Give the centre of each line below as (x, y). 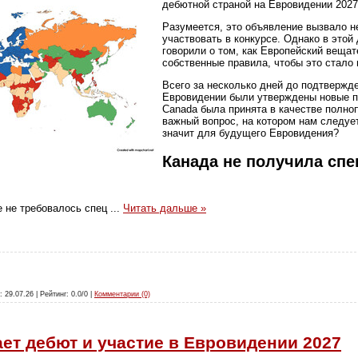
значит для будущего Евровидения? (251, 133)
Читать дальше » (165, 209)
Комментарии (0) (122, 294)
